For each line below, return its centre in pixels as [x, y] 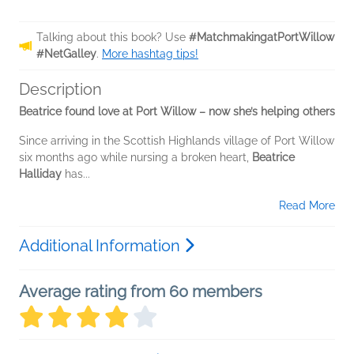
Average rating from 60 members [141, 292]
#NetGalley [66, 54]
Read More [307, 206]
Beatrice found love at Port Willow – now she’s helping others [177, 112]
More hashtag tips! [150, 54]
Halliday [40, 174]
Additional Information [102, 246]
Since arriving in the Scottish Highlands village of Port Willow [177, 141]
